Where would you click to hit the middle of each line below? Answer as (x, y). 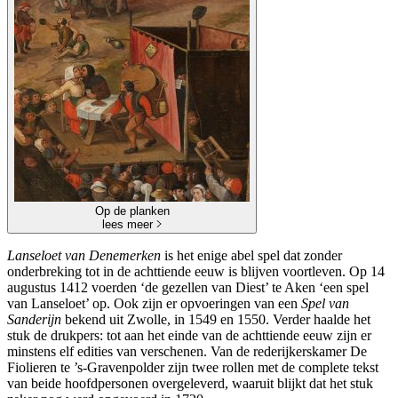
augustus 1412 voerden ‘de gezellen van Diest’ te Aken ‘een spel (188, 288)
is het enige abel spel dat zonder (251, 256)
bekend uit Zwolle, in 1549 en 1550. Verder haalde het (216, 320)
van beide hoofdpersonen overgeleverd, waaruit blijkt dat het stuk (190, 384)
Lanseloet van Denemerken (84, 256)
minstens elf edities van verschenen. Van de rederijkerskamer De (187, 352)
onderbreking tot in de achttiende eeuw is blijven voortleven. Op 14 (196, 272)
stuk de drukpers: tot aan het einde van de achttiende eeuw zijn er (189, 336)
